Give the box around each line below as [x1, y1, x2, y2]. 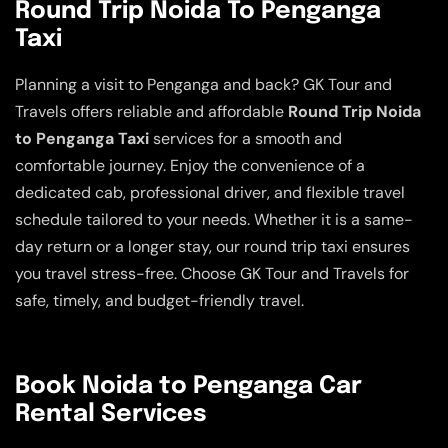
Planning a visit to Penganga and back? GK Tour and [15, 74, 392, 96]
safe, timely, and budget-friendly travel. [15, 290, 304, 312]
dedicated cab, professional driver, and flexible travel [15, 182, 405, 204]
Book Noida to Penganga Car [15, 374, 362, 400]
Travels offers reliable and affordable [15, 101, 288, 123]
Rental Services [15, 402, 207, 428]
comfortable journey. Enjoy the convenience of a [15, 155, 365, 177]
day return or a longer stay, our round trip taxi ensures [15, 236, 410, 258]
